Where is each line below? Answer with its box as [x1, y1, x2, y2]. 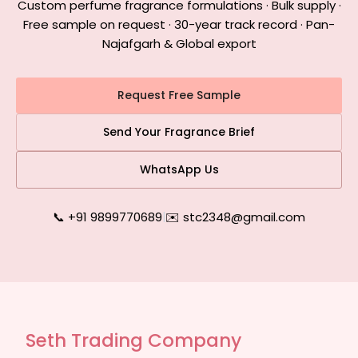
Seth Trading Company [26, 328, 241, 353]
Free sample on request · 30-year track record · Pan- [23, 16, 335, 33]
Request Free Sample [117, 87, 241, 103]
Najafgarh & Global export [101, 35, 257, 52]
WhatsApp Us [139, 161, 219, 177]
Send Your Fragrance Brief [103, 124, 255, 140]
